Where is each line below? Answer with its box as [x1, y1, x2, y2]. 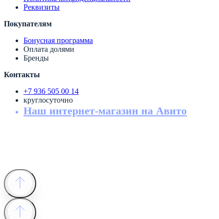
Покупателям [4, 19, 52, 28]
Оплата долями [23, 44, 74, 53]
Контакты [4, 70, 40, 79]
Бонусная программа [23, 36, 93, 44]
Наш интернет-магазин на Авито [23, 104, 187, 117]
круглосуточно [23, 95, 73, 104]
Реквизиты [23, 2, 60, 11]
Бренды [23, 53, 49, 62]
